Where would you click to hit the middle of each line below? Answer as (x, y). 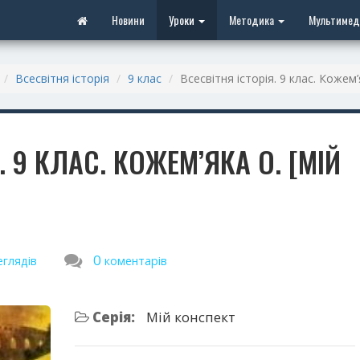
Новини (128, 20)
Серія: (112, 317)
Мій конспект (190, 317)
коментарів (136, 261)
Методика (253, 20)
